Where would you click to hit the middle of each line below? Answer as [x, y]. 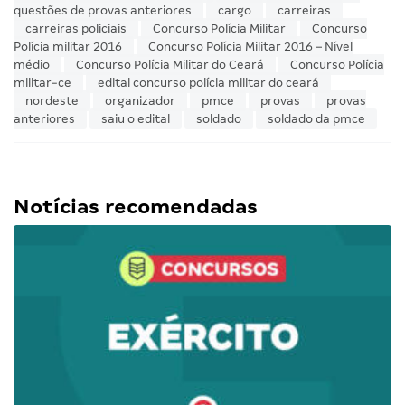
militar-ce [42, 83]
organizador [140, 101]
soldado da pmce [316, 119]
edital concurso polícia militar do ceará [208, 83]
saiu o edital [136, 119]
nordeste [52, 101]
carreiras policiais [76, 29]
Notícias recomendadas [136, 207]
